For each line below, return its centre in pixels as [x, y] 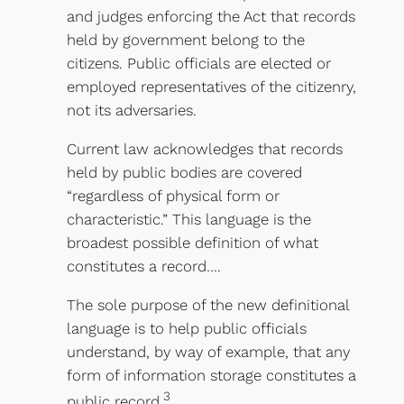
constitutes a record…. [143, 266]
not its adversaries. [131, 110]
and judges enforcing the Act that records [211, 17]
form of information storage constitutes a [211, 375]
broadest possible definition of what [192, 243]
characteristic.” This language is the [188, 220]
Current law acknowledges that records [204, 149]
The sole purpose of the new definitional [207, 304]
